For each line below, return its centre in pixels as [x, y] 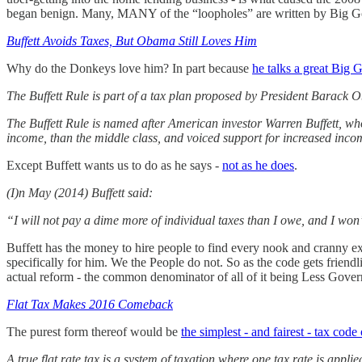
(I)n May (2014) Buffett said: [80, 192]
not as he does [258, 165]
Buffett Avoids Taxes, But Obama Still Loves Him [132, 40]
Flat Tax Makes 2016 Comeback [90, 304]
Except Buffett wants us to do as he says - [114, 165]
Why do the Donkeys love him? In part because [129, 68]
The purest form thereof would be [94, 331]
